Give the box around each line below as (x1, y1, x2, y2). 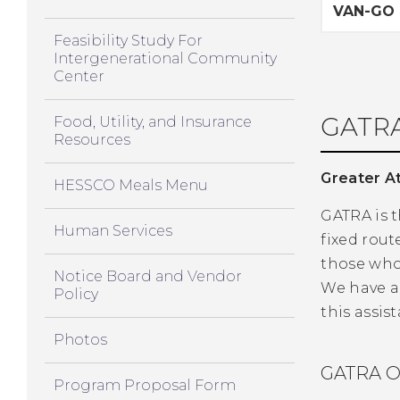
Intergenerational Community (54, 49, 277, 67)
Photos (54, 330, 107, 348)
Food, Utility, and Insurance (54, 112, 252, 130)
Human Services (54, 221, 172, 239)
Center (54, 67, 104, 85)
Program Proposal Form (54, 376, 236, 394)
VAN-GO (333, 3, 396, 21)
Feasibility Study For (54, 31, 203, 49)
